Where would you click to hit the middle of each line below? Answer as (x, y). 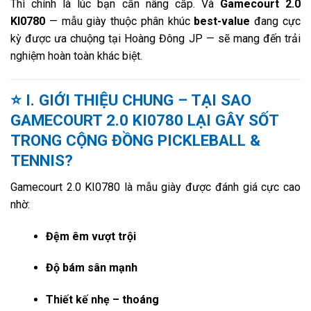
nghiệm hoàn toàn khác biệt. (76, 56)
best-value (222, 21)
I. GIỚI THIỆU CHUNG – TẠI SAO (138, 100)
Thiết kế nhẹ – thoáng (102, 300)
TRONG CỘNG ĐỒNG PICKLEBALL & (135, 140)
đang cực (276, 21)
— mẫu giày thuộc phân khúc (120, 21)
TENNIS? (42, 160)
